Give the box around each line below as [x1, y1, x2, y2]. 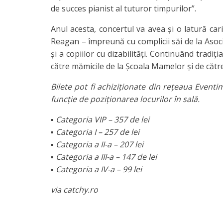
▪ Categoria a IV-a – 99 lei [51, 164, 142, 175]
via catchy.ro [51, 184, 98, 196]
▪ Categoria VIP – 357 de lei [51, 114, 149, 125]
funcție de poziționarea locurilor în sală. [51, 94, 200, 105]
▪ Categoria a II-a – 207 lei [51, 139, 143, 150]
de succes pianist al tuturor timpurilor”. [51, 3, 198, 14]
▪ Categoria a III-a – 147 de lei [51, 151, 157, 163]
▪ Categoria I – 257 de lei [51, 126, 139, 138]
